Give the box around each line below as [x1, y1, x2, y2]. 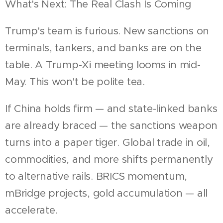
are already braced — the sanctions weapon [5, 118, 218, 132]
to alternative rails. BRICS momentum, [5, 169, 188, 183]
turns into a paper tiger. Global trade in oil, [5, 135, 210, 149]
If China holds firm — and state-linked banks [5, 102, 218, 115]
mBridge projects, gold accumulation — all [5, 186, 208, 200]
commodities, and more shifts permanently [5, 152, 213, 166]
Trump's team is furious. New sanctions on [5, 24, 210, 37]
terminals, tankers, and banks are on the [5, 41, 202, 54]
